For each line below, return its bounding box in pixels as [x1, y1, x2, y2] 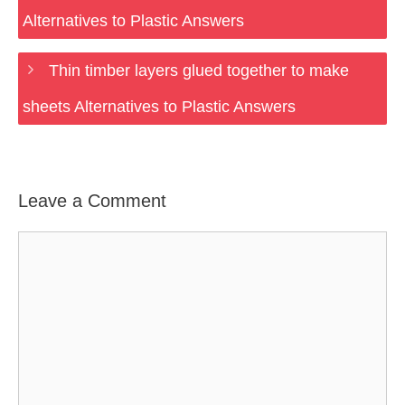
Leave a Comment [18, 191, 166, 211]
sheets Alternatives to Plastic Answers [23, 98, 296, 116]
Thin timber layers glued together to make [48, 61, 349, 80]
